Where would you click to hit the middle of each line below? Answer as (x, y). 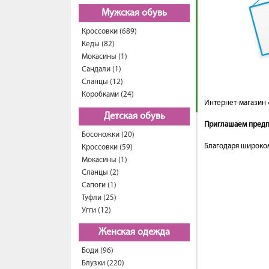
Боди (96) (98, 251)
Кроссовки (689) (109, 32)
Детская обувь (134, 116)
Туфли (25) (99, 198)
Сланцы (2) (100, 173)
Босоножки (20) (108, 135)
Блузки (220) (103, 263)
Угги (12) (96, 210)
